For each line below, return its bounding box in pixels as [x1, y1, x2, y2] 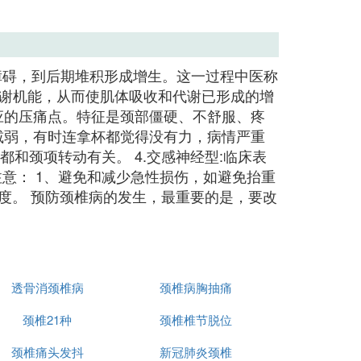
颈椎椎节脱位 [159, 311, 232, 328]
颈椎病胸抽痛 [159, 279, 232, 296]
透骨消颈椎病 [10, 279, 84, 296]
